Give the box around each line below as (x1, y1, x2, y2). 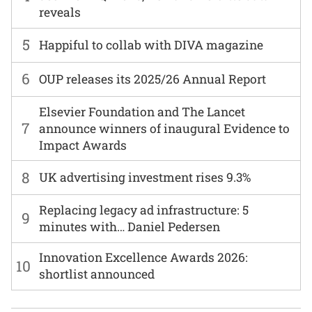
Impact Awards (39, 136, 127, 153)
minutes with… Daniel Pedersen (39, 218, 221, 235)
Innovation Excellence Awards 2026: (39, 249, 249, 266)
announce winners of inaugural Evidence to (39, 120, 290, 136)
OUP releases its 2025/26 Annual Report (39, 70, 267, 87)
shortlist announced (39, 266, 155, 283)
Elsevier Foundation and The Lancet (39, 103, 246, 120)
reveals (39, 4, 81, 21)
